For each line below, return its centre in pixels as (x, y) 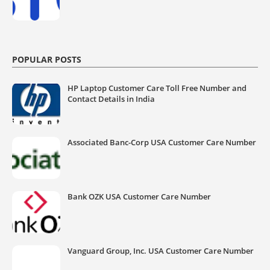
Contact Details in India (111, 99)
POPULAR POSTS (47, 59)
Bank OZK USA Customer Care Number (139, 196)
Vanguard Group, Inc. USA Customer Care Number (161, 250)
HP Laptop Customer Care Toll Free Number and (157, 88)
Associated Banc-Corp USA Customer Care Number (162, 142)
